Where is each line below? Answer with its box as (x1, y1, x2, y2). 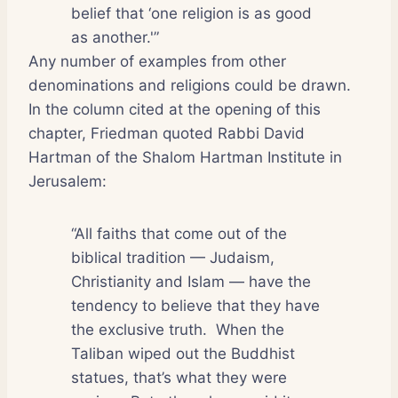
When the (216, 320, 284, 338)
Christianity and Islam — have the (71, 272, 311, 291)
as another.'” (71, 28, 159, 46)
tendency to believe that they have (71, 296, 320, 314)
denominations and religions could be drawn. (28, 76, 351, 94)
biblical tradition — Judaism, (71, 248, 275, 267)
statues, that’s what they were (71, 368, 287, 386)
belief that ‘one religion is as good (71, 4, 312, 22)
